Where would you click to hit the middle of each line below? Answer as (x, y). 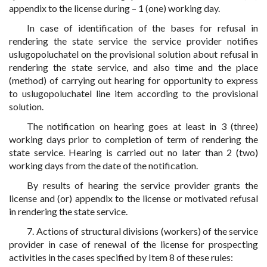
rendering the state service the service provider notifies (133, 41)
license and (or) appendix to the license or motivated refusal (133, 198)
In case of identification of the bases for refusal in (142, 28)
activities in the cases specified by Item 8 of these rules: (121, 257)
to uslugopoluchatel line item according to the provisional (133, 93)
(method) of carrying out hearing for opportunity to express (133, 80)
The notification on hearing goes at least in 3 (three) (142, 126)
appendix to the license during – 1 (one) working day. (114, 8)
